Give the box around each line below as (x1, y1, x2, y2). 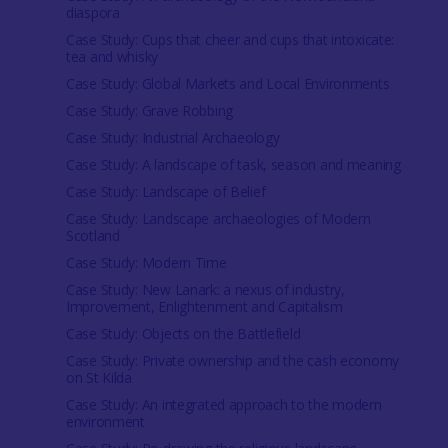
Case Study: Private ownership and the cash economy (65, 351, 399, 371)
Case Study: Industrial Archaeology (65, 128, 280, 148)
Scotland (65, 226, 120, 246)
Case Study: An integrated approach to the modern (65, 395, 382, 415)
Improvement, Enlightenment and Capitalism (65, 297, 343, 317)
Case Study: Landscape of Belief (65, 182, 266, 202)
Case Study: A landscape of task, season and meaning (65, 155, 401, 175)
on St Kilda (65, 368, 132, 388)
